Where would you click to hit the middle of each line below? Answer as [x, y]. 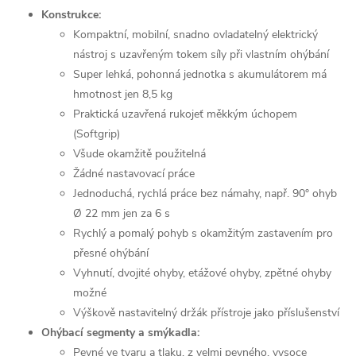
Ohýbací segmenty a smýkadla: [120, 333]
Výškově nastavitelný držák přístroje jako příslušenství [206, 313]
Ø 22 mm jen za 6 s [122, 213]
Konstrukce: [71, 15]
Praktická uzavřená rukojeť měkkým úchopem [185, 114]
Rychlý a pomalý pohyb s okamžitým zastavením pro [203, 233]
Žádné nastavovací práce [134, 174]
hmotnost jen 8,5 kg [123, 94]
